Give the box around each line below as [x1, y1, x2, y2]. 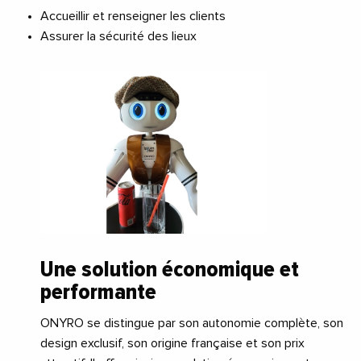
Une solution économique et [40, 255, 299, 284]
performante [40, 278, 156, 306]
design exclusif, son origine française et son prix [40, 337, 305, 351]
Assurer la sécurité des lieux [40, 29, 197, 43]
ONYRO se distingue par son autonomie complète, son [40, 317, 343, 330]
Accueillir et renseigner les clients [40, 9, 226, 23]
